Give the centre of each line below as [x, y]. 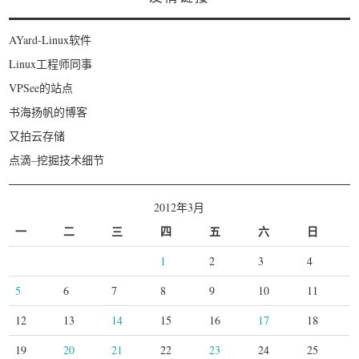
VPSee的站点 [41, 87]
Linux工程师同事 [51, 63]
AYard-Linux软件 [50, 39]
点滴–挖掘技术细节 [57, 159]
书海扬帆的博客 [48, 111]
